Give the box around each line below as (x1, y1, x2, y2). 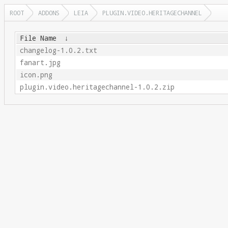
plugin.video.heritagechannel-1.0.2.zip (19, 82, 175, 92)
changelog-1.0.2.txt (19, 46, 97, 55)
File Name (19, 34, 56, 43)
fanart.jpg (19, 58, 61, 67)
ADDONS (38, 9, 60, 17)
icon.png (19, 70, 52, 79)
